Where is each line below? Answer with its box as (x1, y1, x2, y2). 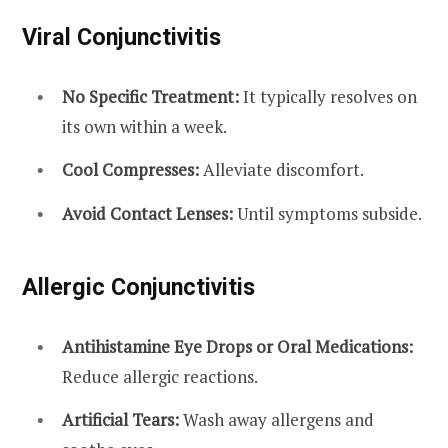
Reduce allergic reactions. (62, 364, 258, 388)
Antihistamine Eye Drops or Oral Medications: (62, 334, 413, 358)
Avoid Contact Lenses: (62, 201, 233, 225)
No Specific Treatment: (62, 84, 239, 108)
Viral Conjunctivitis (22, 22, 221, 51)
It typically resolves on (239, 84, 417, 108)
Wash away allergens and (179, 408, 374, 432)
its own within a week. (62, 114, 227, 138)
